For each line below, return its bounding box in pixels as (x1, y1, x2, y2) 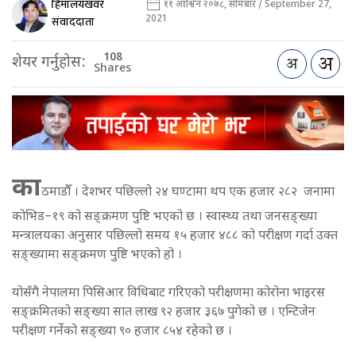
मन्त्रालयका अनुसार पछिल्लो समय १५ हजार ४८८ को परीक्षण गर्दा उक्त (12, 227, 338, 245)
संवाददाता (52, 13, 95, 32)
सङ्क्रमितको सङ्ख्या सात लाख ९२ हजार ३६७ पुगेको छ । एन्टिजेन (12, 304, 315, 321)
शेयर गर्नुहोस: (12, 53, 86, 74)
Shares (94, 61, 131, 77)
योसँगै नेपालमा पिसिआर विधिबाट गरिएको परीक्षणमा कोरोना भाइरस (12, 284, 325, 302)
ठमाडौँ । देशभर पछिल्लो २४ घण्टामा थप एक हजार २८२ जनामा (41, 184, 335, 201)
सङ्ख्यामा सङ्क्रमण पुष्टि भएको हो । (12, 246, 185, 264)
